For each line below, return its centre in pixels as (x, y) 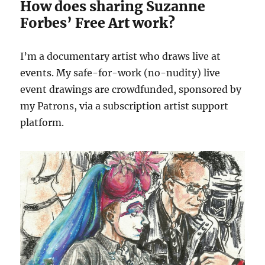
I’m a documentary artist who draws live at (121, 56)
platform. (42, 122)
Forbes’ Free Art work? (98, 22)
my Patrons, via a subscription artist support (125, 106)
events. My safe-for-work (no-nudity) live (120, 72)
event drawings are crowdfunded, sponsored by (131, 89)
